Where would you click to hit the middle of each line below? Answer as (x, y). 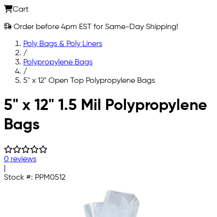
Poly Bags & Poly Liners (63, 44)
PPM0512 (50, 178)
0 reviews (20, 159)
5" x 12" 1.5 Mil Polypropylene (106, 106)
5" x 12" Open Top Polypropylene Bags (89, 81)
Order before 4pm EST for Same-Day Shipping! (95, 27)
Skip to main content (40, 97)
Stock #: (19, 178)
